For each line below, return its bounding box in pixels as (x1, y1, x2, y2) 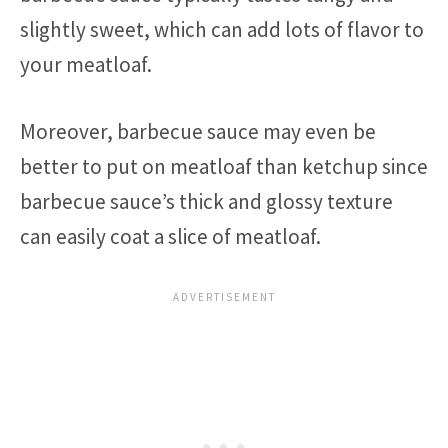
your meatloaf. (20, 51, 152, 78)
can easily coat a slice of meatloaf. (20, 222, 321, 250)
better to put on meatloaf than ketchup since (20, 152, 428, 180)
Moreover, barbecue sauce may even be (20, 117, 376, 145)
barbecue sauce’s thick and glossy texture (20, 187, 393, 215)
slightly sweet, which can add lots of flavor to (20, 16, 424, 43)
